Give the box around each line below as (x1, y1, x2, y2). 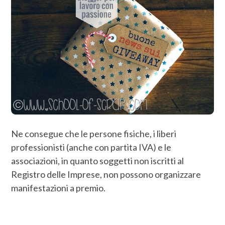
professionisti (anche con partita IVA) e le (11, 142, 172, 153)
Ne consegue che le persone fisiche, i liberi (11, 128, 177, 140)
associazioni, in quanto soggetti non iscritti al (11, 155, 184, 167)
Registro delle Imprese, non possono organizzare (11, 169, 201, 180)
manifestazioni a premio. (11, 182, 106, 194)
